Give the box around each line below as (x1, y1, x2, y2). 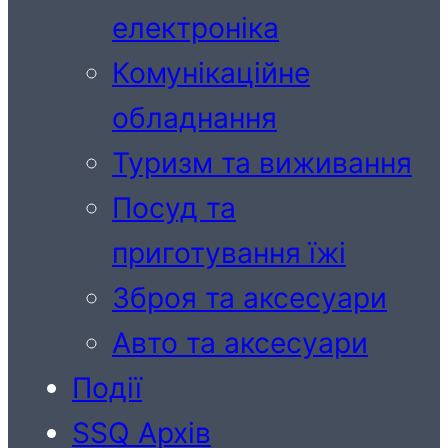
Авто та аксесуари (112, 326, 368, 361)
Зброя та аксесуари (112, 281, 387, 316)
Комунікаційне (112, 56, 310, 91)
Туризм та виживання (112, 146, 412, 181)
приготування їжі (112, 236, 346, 271)
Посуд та (112, 191, 236, 226)
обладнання (112, 101, 277, 136)
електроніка (112, 11, 279, 46)
